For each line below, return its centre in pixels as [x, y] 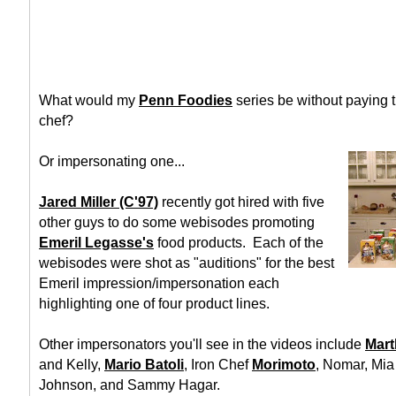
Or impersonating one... [112, 161]
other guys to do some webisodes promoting [177, 222]
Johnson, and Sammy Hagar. [129, 385]
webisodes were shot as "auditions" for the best [187, 263]
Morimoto [284, 365]
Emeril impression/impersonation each [159, 283]
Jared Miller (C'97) [99, 202]
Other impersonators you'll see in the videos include [202, 344]
